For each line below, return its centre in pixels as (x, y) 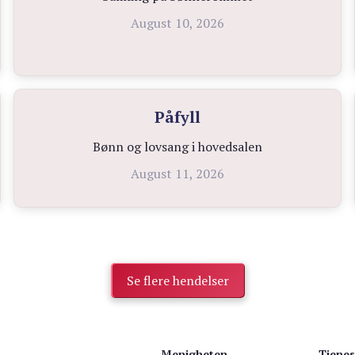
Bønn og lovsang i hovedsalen (177, 147)
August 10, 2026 (177, 23)
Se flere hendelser (177, 281)
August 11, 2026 (177, 174)
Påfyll (177, 117)
